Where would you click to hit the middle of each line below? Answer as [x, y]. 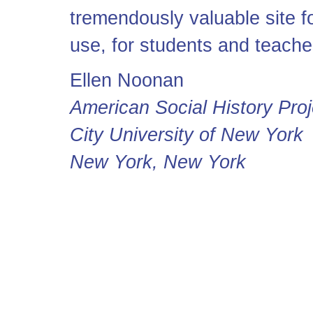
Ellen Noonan [127, 80]
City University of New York [187, 135]
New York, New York [158, 162]
